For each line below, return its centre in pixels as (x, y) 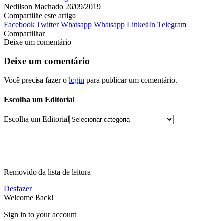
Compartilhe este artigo (40, 15)
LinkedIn (141, 24)
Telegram (172, 24)
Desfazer (18, 188)
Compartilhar (24, 33)
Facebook (19, 24)
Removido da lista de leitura (47, 172)
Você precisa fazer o (36, 80)
